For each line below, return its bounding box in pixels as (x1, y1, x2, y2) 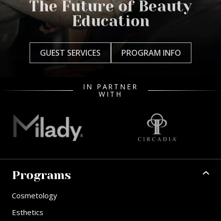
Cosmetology (12, 190, 57, 201)
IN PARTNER (83, 82, 138, 92)
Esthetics (12, 207, 43, 218)
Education (72, 12, 149, 30)
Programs (12, 168, 71, 183)
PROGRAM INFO (121, 47, 181, 59)
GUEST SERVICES (40, 47, 101, 59)
